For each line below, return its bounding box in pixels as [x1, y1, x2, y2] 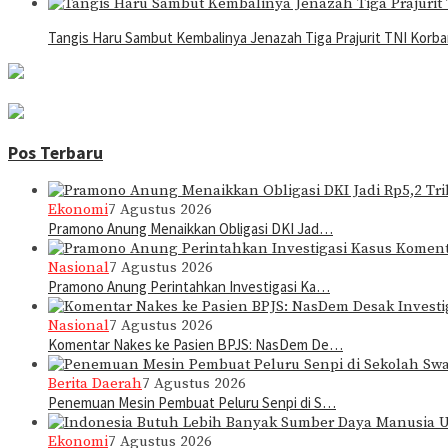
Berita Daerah [48, 374, 142, 394]
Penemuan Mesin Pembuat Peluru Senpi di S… [48, 393, 336, 413]
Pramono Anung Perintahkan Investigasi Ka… [48, 277, 330, 297]
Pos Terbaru [8, 141, 103, 164]
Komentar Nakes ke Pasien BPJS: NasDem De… [48, 335, 343, 355]
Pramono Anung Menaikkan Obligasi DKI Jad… [48, 219, 333, 239]
